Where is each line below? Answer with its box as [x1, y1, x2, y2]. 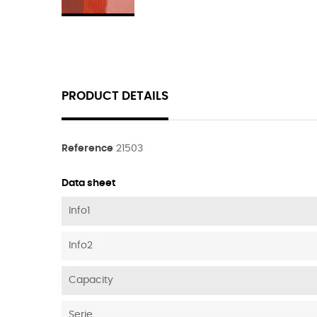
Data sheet [62, 178, 115, 188]
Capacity [69, 275, 113, 285]
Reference [62, 143, 113, 154]
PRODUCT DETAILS [62, 90, 168, 102]
